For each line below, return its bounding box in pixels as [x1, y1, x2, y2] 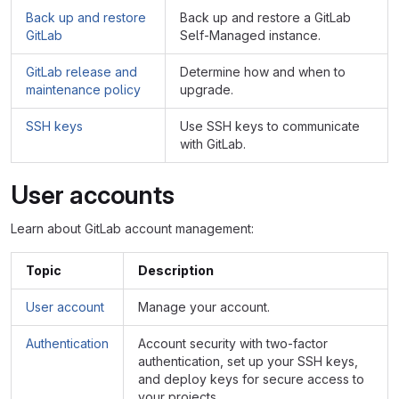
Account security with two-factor [138, 336, 328, 351]
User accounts [11, 180, 175, 210]
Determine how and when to [180, 64, 346, 79]
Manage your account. [138, 299, 270, 314]
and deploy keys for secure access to [138, 371, 364, 387]
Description [138, 263, 214, 278]
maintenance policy [26, 82, 141, 97]
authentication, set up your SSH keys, [138, 354, 358, 369]
